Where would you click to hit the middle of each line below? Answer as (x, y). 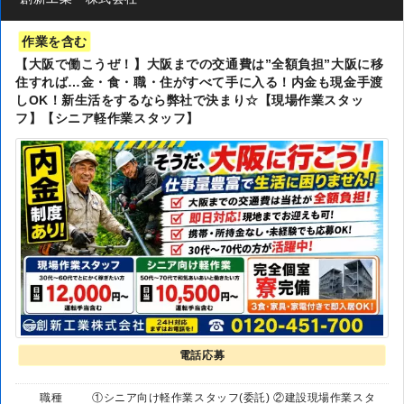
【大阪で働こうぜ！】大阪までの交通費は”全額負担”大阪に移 (200, 64)
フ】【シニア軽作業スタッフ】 (107, 119)
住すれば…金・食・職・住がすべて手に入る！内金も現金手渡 (199, 83)
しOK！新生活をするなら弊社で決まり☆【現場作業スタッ (190, 101)
